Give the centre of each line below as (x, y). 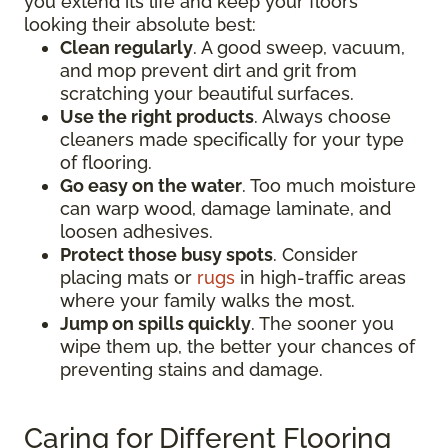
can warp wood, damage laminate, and (225, 209)
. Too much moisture (329, 186)
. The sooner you (322, 324)
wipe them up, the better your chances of (237, 347)
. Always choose (322, 117)
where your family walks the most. (207, 301)
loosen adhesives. (136, 232)
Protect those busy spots (166, 255)
